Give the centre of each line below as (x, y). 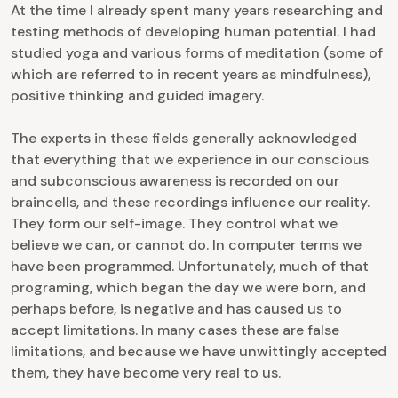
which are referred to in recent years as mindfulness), (191, 75)
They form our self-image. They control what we (174, 224)
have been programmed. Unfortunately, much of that (190, 267)
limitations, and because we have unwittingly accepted (199, 352)
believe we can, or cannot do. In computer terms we (186, 245)
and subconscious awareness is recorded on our (175, 181)
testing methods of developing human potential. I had (193, 32)
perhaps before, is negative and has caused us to (176, 309)
